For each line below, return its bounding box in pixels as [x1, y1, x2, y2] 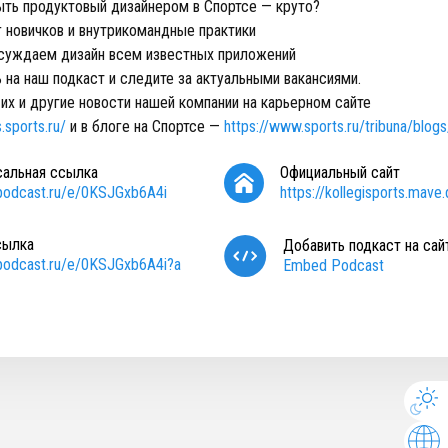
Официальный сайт [280, 163, 400, 182]
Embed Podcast [283, 256, 384, 275]
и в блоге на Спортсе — [66, 117, 224, 136]
